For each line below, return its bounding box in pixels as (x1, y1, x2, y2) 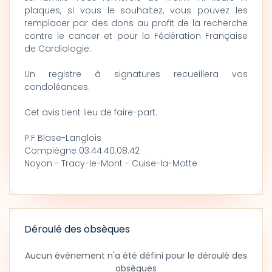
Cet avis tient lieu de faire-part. (24, 106, 157, 118)
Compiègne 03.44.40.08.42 (24, 144, 140, 157)
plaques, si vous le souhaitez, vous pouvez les (24, 4, 248, 16)
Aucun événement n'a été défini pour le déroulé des (25, 250, 247, 262)
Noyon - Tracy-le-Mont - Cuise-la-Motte (24, 157, 197, 169)
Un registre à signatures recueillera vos (24, 68, 248, 80)
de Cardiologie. (24, 42, 91, 55)
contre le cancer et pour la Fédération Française (24, 30, 248, 42)
